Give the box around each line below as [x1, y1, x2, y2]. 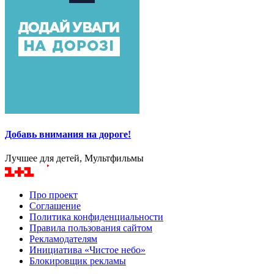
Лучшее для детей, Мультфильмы [5, 153, 144, 164]
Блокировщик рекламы [29, 256, 126, 267]
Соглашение [29, 201, 81, 212]
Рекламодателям [29, 234, 97, 245]
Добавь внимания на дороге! [5, 128, 131, 139]
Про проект [29, 190, 78, 201]
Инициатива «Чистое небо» [29, 245, 146, 256]
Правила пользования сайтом [29, 223, 152, 234]
